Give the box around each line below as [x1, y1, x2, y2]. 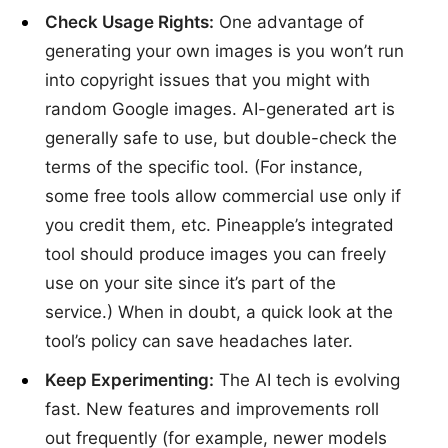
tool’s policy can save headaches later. [45, 331, 353, 352]
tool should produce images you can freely [45, 244, 386, 265]
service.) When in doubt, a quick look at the [45, 302, 393, 323]
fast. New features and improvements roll [45, 398, 379, 419]
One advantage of [214, 12, 364, 33]
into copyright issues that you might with [45, 70, 370, 91]
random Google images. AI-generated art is [45, 99, 395, 120]
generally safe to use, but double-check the [45, 128, 397, 149]
